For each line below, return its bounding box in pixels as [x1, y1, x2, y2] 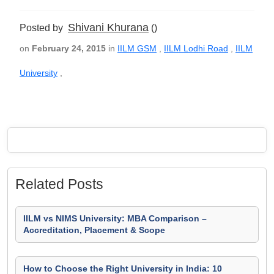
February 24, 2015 [32, 43, 106, 53]
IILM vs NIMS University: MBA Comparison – [23, 213, 207, 223]
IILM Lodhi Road [164, 43, 228, 53]
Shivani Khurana [68, 21, 149, 34]
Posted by [20, 23, 68, 33]
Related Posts [15, 176, 103, 192]
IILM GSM [117, 43, 157, 53]
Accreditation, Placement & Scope [23, 225, 165, 235]
